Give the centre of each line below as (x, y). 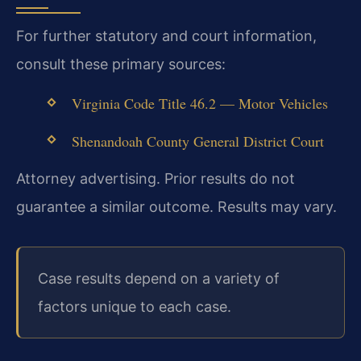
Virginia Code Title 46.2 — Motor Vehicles (199, 104)
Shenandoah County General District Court (197, 141)
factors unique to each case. (135, 306)
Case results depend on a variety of (159, 278)
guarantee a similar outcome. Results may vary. (176, 206)
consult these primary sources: (121, 64)
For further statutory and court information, (166, 35)
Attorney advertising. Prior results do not (156, 178)
